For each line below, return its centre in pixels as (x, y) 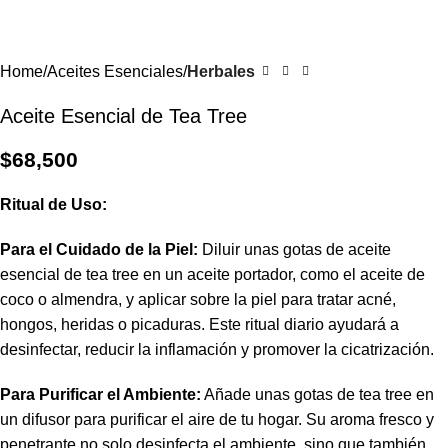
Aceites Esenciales (115, 72)
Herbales (221, 72)
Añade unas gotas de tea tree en (317, 395)
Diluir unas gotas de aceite (294, 250)
